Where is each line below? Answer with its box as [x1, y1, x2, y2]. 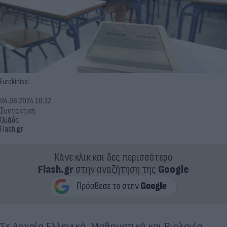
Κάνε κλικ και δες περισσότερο [55, 150, 172, 164]
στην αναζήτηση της [73, 162, 158, 176]
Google [158, 162, 189, 176]
